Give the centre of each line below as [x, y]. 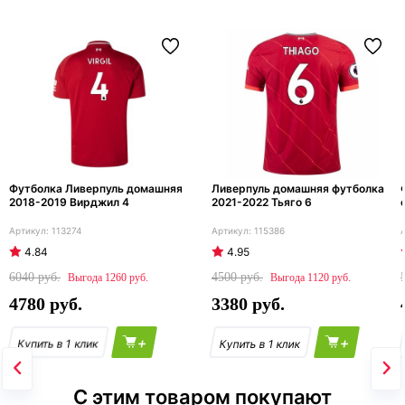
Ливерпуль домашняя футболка [298, 189]
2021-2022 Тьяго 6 [262, 202]
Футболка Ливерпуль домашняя [96, 189]
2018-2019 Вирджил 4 [69, 202]
